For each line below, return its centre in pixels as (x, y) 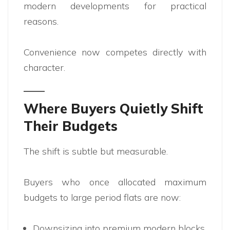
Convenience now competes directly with (115, 52)
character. (44, 68)
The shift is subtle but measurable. (96, 151)
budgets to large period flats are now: (102, 198)
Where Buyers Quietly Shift (113, 109)
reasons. (41, 22)
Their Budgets (71, 126)
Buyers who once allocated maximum (115, 182)
